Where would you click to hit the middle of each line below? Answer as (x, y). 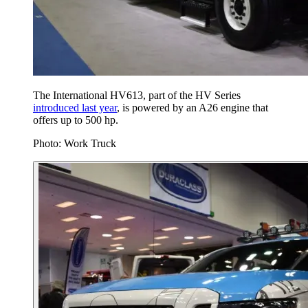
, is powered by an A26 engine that (192, 108)
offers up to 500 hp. (76, 120)
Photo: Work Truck (75, 144)
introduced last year (75, 108)
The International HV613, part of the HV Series (137, 96)
